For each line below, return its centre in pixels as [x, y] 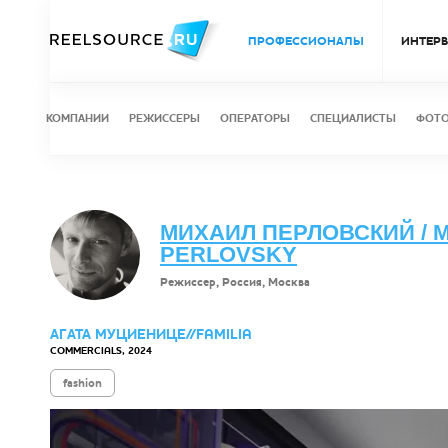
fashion [82, 383]
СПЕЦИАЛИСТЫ [353, 118]
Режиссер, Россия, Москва [235, 282]
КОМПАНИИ [77, 118]
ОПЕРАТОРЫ [255, 118]
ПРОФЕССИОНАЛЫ [306, 41]
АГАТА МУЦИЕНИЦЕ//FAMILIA [151, 334]
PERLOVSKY [228, 254]
